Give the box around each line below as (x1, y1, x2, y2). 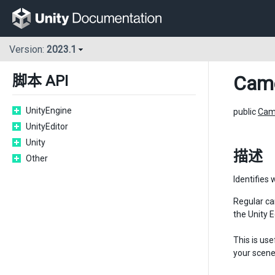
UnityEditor (26, 122, 68, 131)
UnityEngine (26, 106, 72, 115)
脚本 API (12, 72, 68, 90)
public (233, 107, 258, 117)
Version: (9, 44, 47, 56)
